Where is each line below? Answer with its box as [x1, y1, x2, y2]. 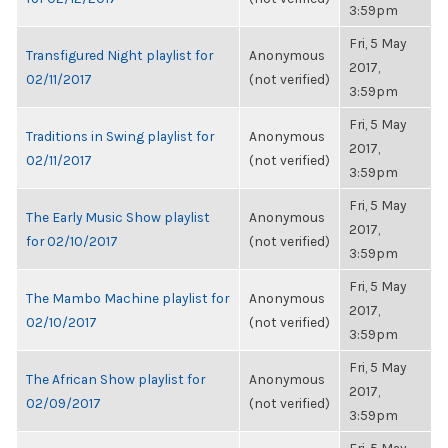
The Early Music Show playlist [26, 209, 210, 225]
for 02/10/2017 [26, 233, 118, 249]
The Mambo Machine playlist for [26, 290, 229, 306]
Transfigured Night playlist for [26, 47, 213, 63]
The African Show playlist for [26, 371, 205, 387]
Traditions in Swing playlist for [26, 128, 214, 144]
